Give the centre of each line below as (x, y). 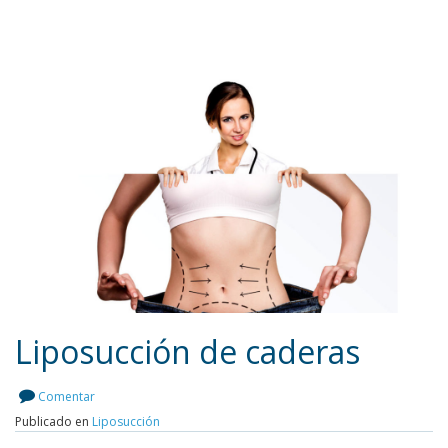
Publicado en (53, 421)
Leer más (214, 432)
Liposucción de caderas (187, 351)
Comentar (66, 396)
